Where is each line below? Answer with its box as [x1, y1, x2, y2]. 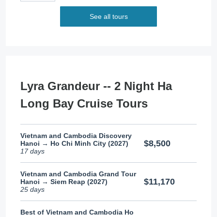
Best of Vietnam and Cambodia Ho [20, 208, 134, 216]
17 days [20, 147, 45, 155]
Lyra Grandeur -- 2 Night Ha [20, 79, 172, 93]
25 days [20, 186, 45, 193]
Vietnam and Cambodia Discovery [20, 132, 132, 139]
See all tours [89, 13, 128, 20]
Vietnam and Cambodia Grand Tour [20, 170, 136, 178]
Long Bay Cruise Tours [20, 97, 148, 110]
